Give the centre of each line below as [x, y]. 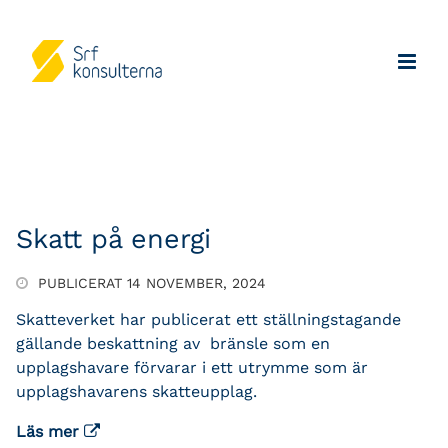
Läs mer [50, 431]
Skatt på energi [113, 239]
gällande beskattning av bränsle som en [173, 343]
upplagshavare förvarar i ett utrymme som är [192, 367]
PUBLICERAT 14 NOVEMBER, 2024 [149, 282]
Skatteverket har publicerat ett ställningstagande [208, 319]
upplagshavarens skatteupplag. [136, 391]
